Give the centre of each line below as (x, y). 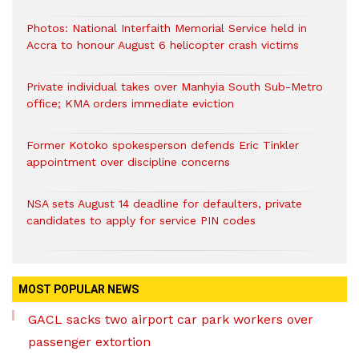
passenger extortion (89, 342)
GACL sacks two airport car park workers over (171, 319)
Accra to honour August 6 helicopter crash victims (163, 45)
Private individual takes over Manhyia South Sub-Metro (175, 87)
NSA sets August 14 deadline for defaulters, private (164, 204)
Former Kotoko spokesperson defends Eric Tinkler (163, 145)
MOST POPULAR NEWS (79, 289)
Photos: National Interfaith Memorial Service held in (167, 28)
